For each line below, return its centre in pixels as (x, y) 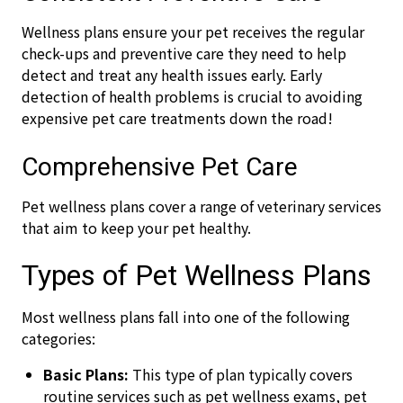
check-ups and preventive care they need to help (184, 53)
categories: (58, 338)
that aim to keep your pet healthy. (136, 228)
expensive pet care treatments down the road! (177, 118)
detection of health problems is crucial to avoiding (192, 96)
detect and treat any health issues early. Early (172, 75)
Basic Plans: (88, 374)
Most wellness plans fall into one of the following (186, 317)
